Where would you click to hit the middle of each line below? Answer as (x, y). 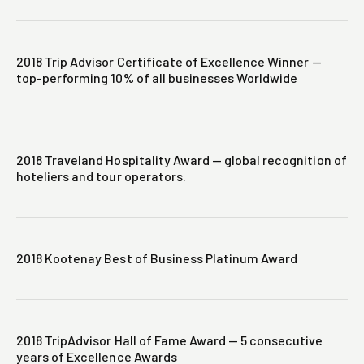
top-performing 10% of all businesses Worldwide (157, 78)
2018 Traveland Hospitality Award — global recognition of (182, 160)
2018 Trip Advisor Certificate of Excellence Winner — (169, 62)
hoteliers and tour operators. (101, 176)
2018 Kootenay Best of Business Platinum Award (157, 258)
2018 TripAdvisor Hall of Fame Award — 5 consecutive (170, 340)
